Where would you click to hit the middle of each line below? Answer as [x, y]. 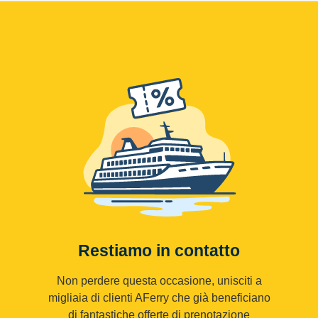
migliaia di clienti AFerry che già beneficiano [159, 298]
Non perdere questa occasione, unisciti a [159, 281]
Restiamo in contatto [165, 251]
